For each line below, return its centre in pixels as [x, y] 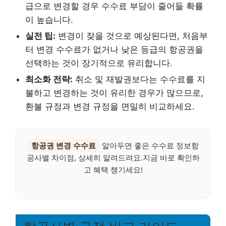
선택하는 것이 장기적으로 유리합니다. [99, 63]
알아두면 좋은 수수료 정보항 [149, 145]
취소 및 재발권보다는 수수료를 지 [139, 79]
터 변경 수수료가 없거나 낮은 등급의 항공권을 [114, 49]
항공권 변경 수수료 [64, 145]
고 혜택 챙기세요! [113, 169]
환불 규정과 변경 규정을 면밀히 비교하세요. [110, 106]
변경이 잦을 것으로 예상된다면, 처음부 [132, 36]
